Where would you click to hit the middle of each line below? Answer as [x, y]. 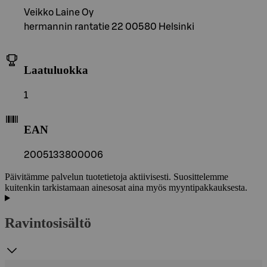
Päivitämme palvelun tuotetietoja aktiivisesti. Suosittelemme [117, 176]
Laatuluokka [56, 70]
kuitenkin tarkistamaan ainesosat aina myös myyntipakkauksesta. [126, 187]
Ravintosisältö [48, 223]
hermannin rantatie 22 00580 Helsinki [109, 27]
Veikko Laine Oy [59, 12]
